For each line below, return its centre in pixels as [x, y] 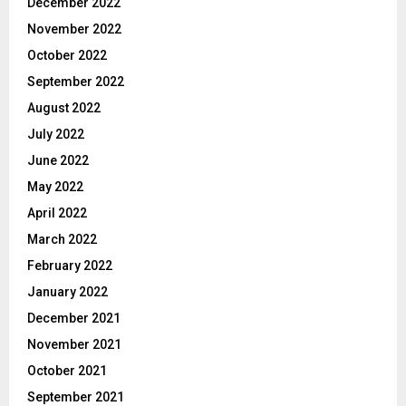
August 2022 [64, 108]
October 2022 [67, 56]
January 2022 [68, 292]
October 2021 [67, 371]
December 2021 [74, 319]
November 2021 [74, 345]
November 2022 [74, 29]
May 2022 [55, 187]
